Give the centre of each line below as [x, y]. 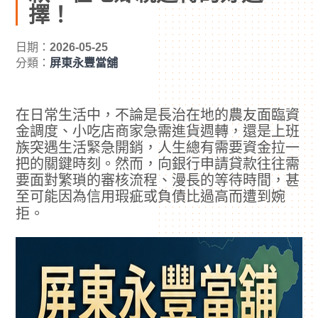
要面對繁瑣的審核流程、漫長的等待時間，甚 [158, 181]
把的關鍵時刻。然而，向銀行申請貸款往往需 [158, 164]
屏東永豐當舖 [84, 63]
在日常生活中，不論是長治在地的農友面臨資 [158, 115]
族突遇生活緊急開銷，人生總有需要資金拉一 [158, 148]
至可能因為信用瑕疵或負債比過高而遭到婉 [151, 197]
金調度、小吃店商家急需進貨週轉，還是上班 [158, 132]
